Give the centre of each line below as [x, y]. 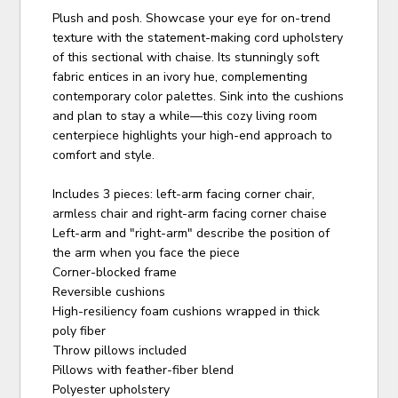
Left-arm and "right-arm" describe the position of [191, 234]
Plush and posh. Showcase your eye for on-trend [192, 19]
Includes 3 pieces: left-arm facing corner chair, [184, 195]
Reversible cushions [109, 292]
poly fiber [80, 331]
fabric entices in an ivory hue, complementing [180, 77]
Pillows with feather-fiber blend [143, 370]
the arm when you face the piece [147, 253]
